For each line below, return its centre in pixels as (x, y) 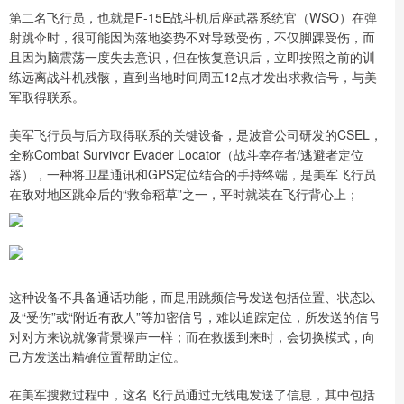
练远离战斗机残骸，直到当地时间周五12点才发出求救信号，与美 (193, 76)
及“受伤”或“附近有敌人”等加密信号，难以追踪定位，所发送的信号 (195, 316)
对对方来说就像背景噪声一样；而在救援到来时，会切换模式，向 (192, 336)
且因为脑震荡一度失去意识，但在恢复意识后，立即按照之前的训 (192, 56)
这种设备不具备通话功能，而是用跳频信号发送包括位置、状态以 (192, 296)
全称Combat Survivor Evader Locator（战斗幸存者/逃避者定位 (186, 154)
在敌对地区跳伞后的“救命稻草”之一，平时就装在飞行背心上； (184, 193)
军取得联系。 (47, 96)
